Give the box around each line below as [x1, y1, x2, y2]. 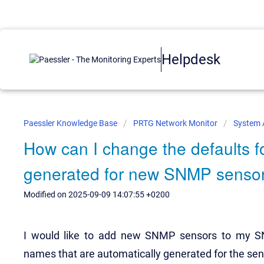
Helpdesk [161, 51, 220, 68]
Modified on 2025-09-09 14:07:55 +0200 [24, 190, 170, 199]
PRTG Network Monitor [133, 118, 217, 128]
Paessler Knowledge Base [24, 118, 119, 128]
